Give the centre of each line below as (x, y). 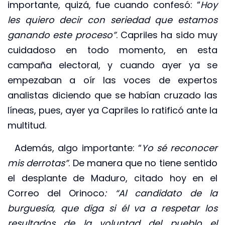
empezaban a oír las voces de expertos (113, 80)
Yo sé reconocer (180, 148)
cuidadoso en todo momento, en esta (113, 50)
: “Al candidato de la (161, 193)
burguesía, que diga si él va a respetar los (113, 208)
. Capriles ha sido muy (167, 35)
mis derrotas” (38, 163)
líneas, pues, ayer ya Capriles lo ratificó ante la (113, 110)
